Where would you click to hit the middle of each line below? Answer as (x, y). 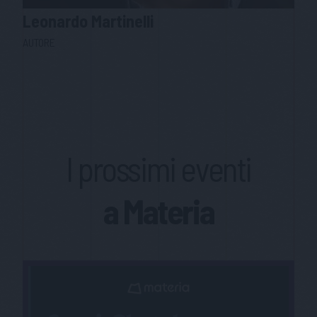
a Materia (158, 211)
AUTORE (39, 42)
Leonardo (57, 21)
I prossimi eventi (158, 169)
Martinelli (122, 21)
